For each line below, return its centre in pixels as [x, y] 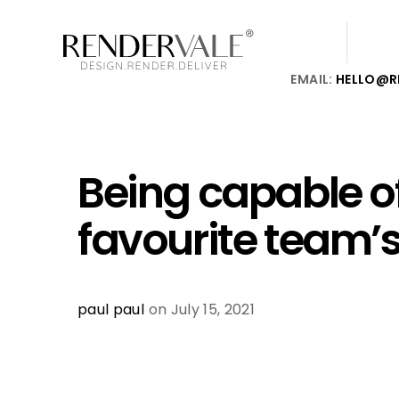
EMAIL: [313, 80]
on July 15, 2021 [200, 310]
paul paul [111, 310]
